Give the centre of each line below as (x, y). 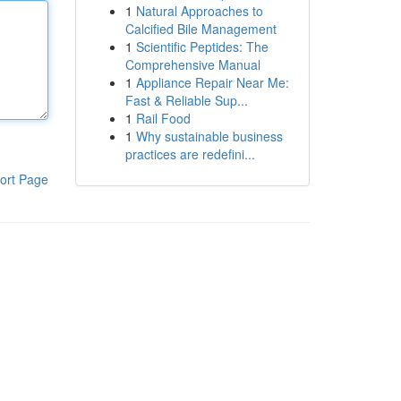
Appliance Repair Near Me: (212, 82)
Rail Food (163, 118)
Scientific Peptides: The (202, 47)
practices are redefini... (190, 154)
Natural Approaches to (199, 11)
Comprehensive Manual (192, 64)
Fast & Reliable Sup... (186, 100)
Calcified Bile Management (200, 29)
